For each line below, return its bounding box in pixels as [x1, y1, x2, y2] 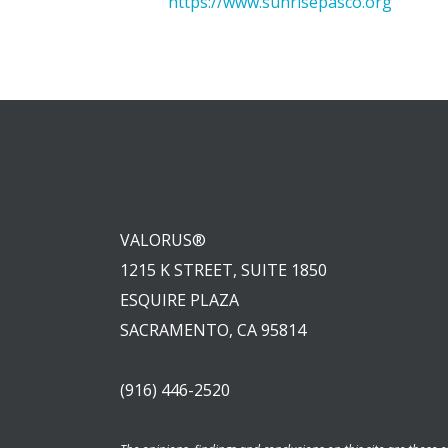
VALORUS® [120, 228, 207, 251]
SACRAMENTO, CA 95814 [120, 318, 307, 341]
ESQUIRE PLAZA [120, 288, 240, 311]
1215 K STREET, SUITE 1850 [120, 258, 328, 281]
